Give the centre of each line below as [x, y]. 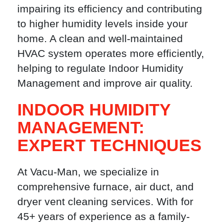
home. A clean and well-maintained [100, 38]
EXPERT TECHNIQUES [110, 145]
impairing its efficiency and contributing [110, 8]
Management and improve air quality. [105, 83]
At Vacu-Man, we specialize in [88, 172]
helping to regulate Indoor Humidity [100, 68]
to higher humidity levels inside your [103, 23]
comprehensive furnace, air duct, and [106, 187]
